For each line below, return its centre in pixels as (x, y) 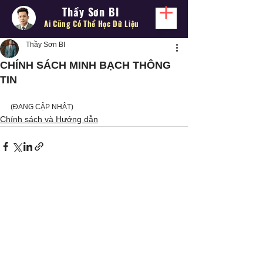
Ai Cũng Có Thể (71, 23)
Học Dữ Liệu (118, 23)
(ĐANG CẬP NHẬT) (42, 107)
